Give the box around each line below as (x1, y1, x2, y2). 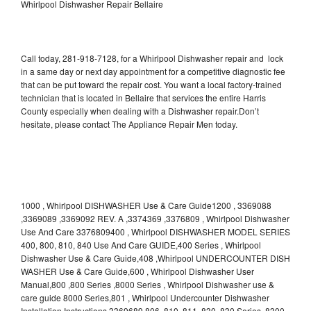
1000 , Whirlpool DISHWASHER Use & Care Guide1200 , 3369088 (21, 199, 271, 211)
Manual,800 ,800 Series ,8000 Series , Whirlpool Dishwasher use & (21, 278, 274, 290)
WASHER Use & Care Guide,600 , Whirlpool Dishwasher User (21, 264, 254, 277)
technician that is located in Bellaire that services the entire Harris (21, 91, 266, 103)
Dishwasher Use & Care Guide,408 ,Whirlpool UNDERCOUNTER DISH (21, 251, 290, 264)
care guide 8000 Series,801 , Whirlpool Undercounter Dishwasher (21, 291, 269, 303)
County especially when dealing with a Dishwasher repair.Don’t (21, 104, 259, 117)
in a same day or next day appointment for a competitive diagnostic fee (21, 65, 285, 77)
